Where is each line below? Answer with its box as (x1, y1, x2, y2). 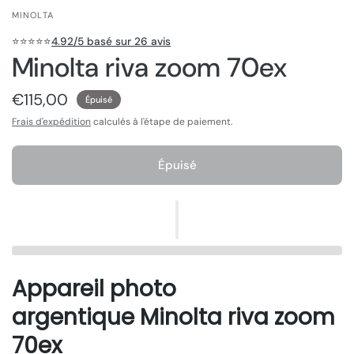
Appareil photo (12, 273, 176, 305)
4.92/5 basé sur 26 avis (51, 35, 171, 49)
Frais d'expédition (12, 115, 91, 129)
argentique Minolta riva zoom (12, 302, 335, 333)
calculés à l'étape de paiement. (91, 115, 232, 129)
